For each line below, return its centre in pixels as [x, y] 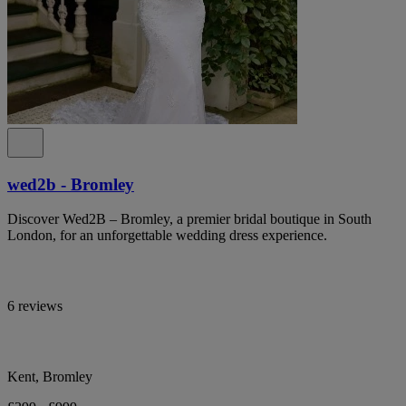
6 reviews [35, 306]
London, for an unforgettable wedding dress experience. [167, 236]
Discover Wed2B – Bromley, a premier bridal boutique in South [189, 219]
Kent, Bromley [50, 377]
